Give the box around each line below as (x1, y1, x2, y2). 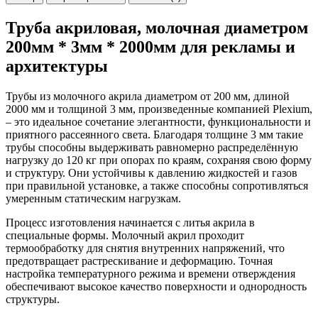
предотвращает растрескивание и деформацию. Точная (6, 254, 273, 267)
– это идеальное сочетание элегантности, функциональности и (6, 115, 311, 128)
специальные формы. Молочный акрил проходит (6, 229, 244, 241)
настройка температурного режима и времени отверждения (6, 267, 295, 280)
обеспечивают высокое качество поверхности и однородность (6, 280, 307, 292)
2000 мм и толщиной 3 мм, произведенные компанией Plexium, (6, 102, 312, 115)
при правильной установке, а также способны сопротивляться (6, 179, 308, 192)
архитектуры (6, 56, 108, 75)
